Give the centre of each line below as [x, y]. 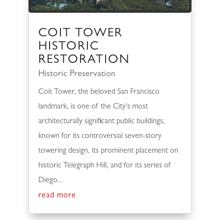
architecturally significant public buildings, [102, 122]
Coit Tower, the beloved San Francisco [99, 93]
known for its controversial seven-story [100, 137]
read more [57, 196]
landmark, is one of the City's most [93, 107]
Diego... [51, 181]
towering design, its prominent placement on [109, 151]
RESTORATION [84, 61]
